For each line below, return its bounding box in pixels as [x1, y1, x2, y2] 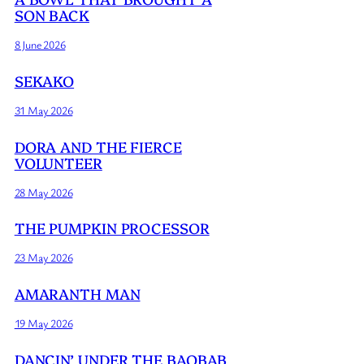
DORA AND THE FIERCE [14, 136, 182, 157]
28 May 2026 [14, 184, 73, 200]
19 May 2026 [14, 315, 73, 331]
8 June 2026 [14, 36, 66, 52]
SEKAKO [14, 70, 75, 91]
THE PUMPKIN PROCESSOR [14, 218, 210, 239]
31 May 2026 [14, 102, 73, 118]
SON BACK [14, 4, 89, 25]
